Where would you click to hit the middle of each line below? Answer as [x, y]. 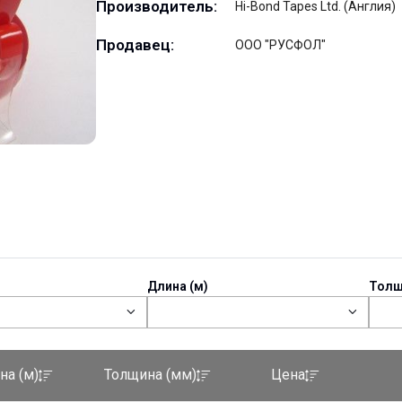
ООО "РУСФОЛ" [280, 45]
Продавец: [135, 45]
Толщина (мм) [150, 375]
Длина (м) [177, 286]
